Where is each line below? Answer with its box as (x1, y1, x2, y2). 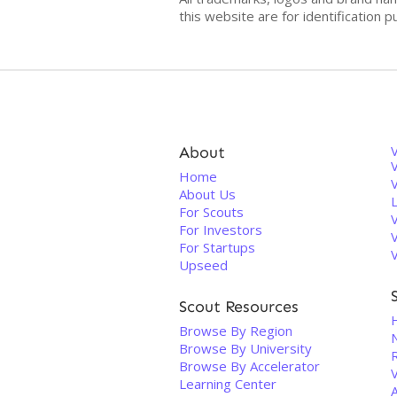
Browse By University (179, 339, 312, 357)
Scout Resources (179, 297, 299, 316)
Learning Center (179, 375, 276, 393)
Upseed (179, 256, 228, 274)
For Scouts (179, 203, 244, 221)
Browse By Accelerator (179, 357, 320, 375)
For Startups (179, 238, 255, 256)
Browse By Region (179, 322, 292, 339)
